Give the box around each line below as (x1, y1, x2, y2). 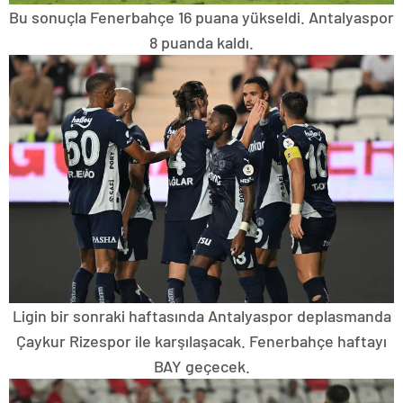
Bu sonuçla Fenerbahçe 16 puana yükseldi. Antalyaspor (9, 6, 394, 27)
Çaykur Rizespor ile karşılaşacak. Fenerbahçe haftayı (16, 330, 387, 351)
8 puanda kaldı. (149, 31, 254, 52)
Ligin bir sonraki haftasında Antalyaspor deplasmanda (12, 305, 391, 326)
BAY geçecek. (153, 355, 250, 376)
